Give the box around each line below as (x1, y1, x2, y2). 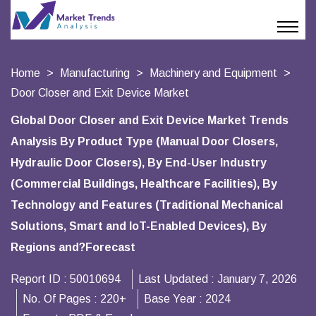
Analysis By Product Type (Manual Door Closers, (11, 135, 278, 147)
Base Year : (144, 293, 205, 305)
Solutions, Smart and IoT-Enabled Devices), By (11, 220, 267, 232)
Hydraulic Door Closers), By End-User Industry (11, 157, 267, 169)
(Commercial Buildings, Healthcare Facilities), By (11, 178, 277, 190)
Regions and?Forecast (11, 241, 135, 253)
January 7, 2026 (217, 273, 297, 285)
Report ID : (11, 273, 70, 285)
